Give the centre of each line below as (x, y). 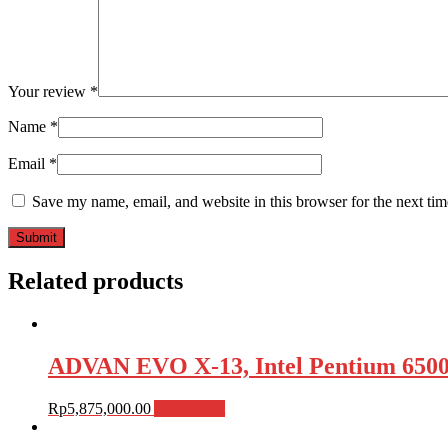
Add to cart (189, 408)
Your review (49, 92)
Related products (95, 281)
